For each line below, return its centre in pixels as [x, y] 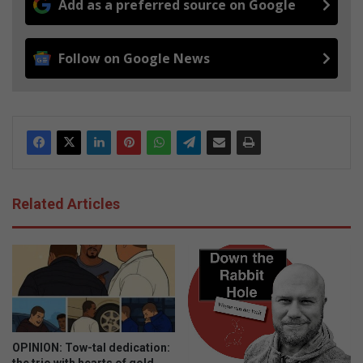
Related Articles [66, 203]
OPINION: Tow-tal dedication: [91, 348]
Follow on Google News [134, 58]
